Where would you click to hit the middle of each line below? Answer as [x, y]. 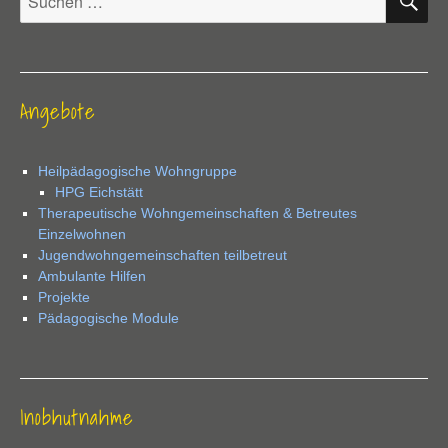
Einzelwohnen [81, 234]
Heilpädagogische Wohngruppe [137, 171]
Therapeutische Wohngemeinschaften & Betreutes [197, 213]
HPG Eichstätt [99, 192]
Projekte [63, 297]
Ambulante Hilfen [91, 276]
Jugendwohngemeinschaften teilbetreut [162, 255]
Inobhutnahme [77, 416]
